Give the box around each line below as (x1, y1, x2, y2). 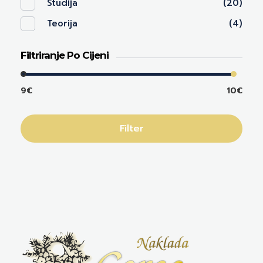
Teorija (47, 16, 77, 30)
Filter (119, 121, 144, 136)
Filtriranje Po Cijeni (21, 49, 109, 61)
